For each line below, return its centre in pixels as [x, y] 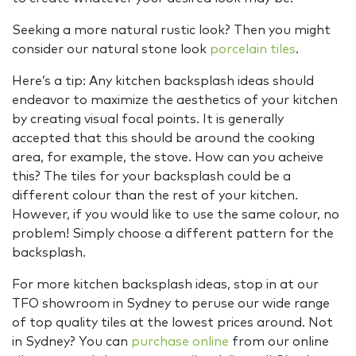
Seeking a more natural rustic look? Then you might [171, 31]
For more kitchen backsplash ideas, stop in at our [165, 285]
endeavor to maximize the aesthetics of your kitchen [175, 101]
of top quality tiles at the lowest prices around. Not [172, 323]
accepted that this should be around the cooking [163, 139]
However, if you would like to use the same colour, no [176, 215]
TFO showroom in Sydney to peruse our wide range [171, 304]
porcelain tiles [253, 50]
